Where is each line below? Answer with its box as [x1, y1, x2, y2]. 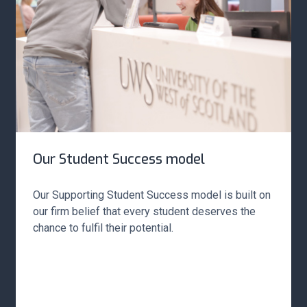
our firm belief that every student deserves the [33, 204, 256, 218]
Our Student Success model [33, 149, 205, 169]
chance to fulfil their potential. [33, 221, 173, 234]
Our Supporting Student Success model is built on [33, 188, 271, 201]
